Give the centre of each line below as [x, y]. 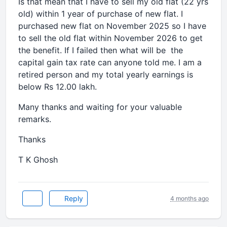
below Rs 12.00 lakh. [59, 87]
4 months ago [190, 198]
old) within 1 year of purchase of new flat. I [101, 14]
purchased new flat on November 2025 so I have [112, 26]
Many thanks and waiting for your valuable [100, 107]
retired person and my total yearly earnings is [106, 74]
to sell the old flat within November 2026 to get [110, 38]
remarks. [35, 119]
